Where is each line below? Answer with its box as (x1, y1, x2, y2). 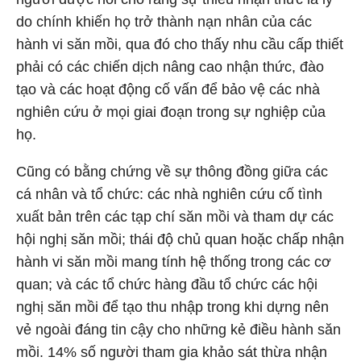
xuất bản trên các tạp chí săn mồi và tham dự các (16, 209, 334, 225)
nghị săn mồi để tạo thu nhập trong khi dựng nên (16, 299, 329, 315)
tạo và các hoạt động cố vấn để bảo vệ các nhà (16, 81, 320, 98)
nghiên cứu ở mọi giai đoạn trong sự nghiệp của (16, 104, 326, 120)
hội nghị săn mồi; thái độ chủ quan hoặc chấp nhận (16, 231, 344, 247)
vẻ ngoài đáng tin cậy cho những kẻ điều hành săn (16, 322, 341, 338)
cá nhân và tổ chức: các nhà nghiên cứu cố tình (16, 186, 322, 202)
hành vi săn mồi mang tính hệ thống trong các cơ (16, 254, 331, 270)
